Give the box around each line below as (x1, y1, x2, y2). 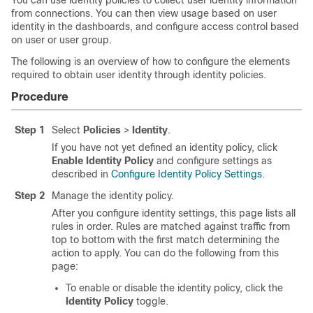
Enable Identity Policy (52, 155, 154, 166)
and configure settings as (154, 155, 272, 166)
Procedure (11, 91, 68, 103)
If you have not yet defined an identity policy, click (52, 142, 277, 153)
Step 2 (15, 190, 45, 201)
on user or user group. (11, 34, 112, 45)
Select (52, 124, 83, 136)
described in (52, 168, 111, 180)
